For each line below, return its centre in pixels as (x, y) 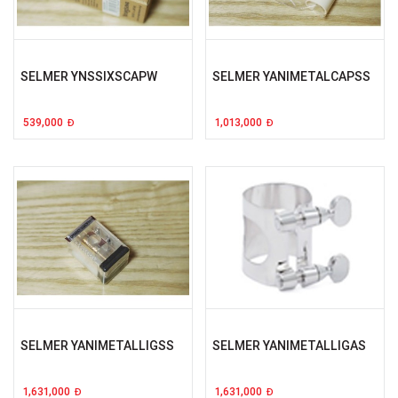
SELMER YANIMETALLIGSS (97, 346)
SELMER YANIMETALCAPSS (291, 77)
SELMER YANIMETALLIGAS (289, 346)
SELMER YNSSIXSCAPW (89, 77)
